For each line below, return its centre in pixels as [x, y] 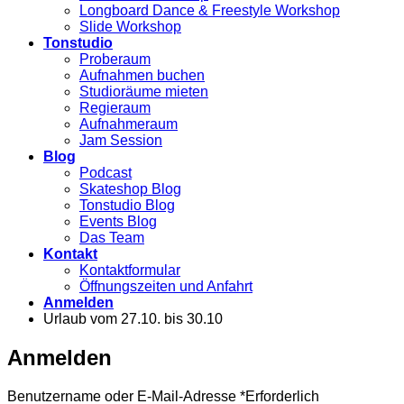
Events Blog [118, 221]
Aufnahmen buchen [142, 75]
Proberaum [115, 59]
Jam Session [121, 140]
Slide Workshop [130, 27]
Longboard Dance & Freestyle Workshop [210, 10]
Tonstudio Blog [127, 205]
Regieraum [115, 108]
